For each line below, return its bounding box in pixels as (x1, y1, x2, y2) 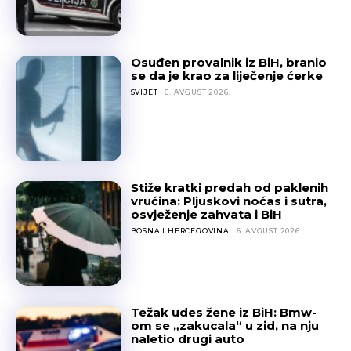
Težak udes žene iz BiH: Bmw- (130, 305, 317, 320)
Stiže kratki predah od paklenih (130, 179, 328, 195)
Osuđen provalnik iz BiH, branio (130, 55, 327, 71)
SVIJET (130, 88, 158, 97)
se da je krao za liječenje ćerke (130, 68, 323, 84)
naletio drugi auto (130, 331, 244, 347)
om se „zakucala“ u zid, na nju (130, 318, 319, 334)
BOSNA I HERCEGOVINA (130, 226, 230, 235)
